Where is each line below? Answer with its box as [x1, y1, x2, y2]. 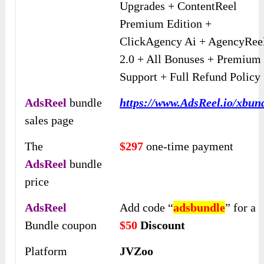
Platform [25, 245, 68, 258]
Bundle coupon [25, 219, 97, 232]
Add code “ [120, 201, 174, 214]
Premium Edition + [120, 17, 212, 31]
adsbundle [173, 201, 226, 214]
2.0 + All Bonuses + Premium [120, 52, 262, 66]
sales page [25, 114, 74, 127]
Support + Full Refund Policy [120, 70, 261, 84]
